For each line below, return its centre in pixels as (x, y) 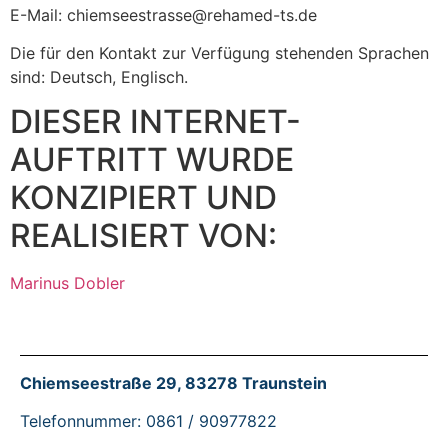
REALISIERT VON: (143, 236)
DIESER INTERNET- (155, 122)
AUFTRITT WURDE (152, 160)
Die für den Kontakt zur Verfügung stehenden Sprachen (219, 53)
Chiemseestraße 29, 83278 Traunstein (173, 382)
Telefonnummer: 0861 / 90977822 (148, 421)
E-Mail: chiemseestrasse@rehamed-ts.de (163, 14)
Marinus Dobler (67, 283)
